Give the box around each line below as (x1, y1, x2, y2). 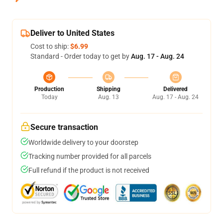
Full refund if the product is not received (28, 166, 149, 174)
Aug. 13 (98, 94, 119, 101)
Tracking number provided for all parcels (28, 152, 151, 160)
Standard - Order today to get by (30, 52, 131, 60)
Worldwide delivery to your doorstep (28, 138, 138, 146)
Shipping (96, 86, 120, 93)
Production (34, 86, 64, 93)
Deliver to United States (30, 28, 114, 38)
